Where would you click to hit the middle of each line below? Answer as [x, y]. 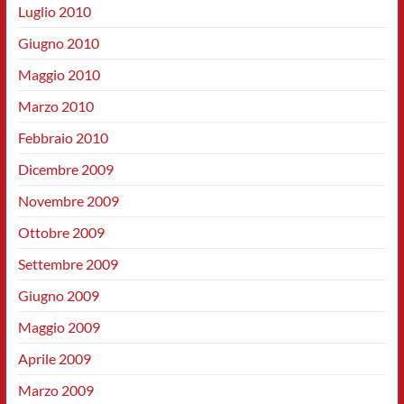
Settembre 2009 [68, 264]
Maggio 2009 [59, 327]
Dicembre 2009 [65, 169]
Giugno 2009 [58, 295]
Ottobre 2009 [61, 232]
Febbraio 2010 [63, 138]
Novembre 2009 [68, 201]
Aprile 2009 [54, 358]
